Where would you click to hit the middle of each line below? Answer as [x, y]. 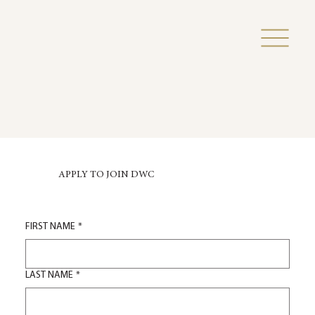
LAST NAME [50, 276]
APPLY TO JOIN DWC [106, 175]
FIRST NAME [51, 227]
